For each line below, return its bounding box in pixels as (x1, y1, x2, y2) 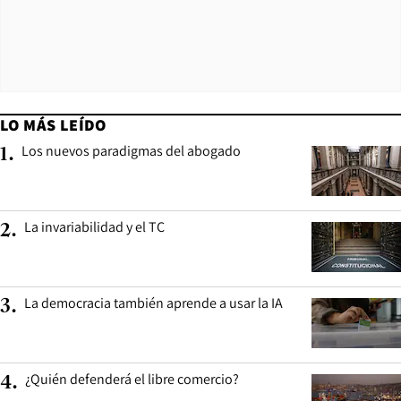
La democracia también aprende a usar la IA (24, 293, 283, 312)
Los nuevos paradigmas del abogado (21, 141, 241, 160)
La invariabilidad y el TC (24, 217, 165, 236)
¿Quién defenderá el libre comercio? (25, 369, 239, 388)
